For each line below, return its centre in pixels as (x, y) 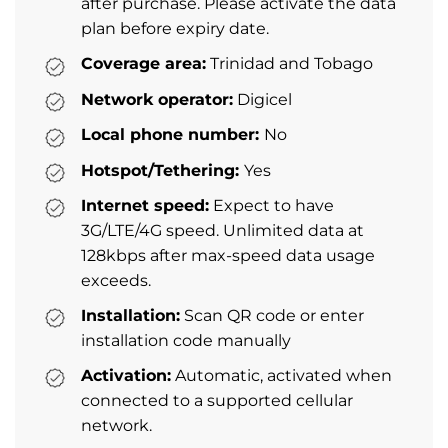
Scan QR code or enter (272, 315)
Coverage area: (143, 64)
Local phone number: (172, 135)
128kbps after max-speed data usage (228, 255)
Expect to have (271, 205)
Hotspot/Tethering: (162, 170)
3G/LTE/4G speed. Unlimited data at (222, 230)
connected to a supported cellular (217, 400)
